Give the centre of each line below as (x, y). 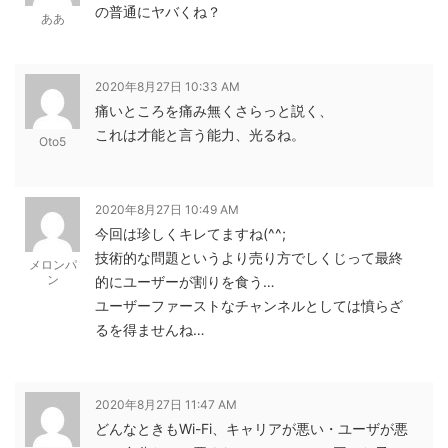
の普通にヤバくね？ (158, 11)
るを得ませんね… (150, 329)
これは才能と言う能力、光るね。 (200, 134)
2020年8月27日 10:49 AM (167, 209)
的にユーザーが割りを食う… (185, 281)
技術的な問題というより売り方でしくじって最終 (249, 257)
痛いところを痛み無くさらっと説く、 (214, 110)
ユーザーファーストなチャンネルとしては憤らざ (249, 305)
